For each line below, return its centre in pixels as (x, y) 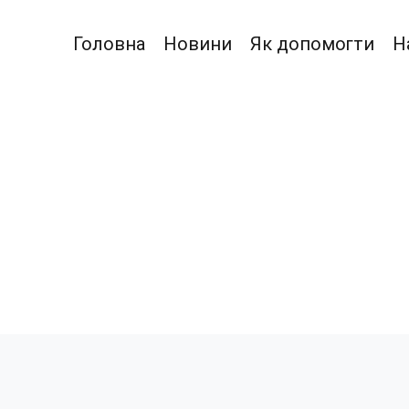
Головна (109, 44)
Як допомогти (312, 44)
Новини (198, 44)
